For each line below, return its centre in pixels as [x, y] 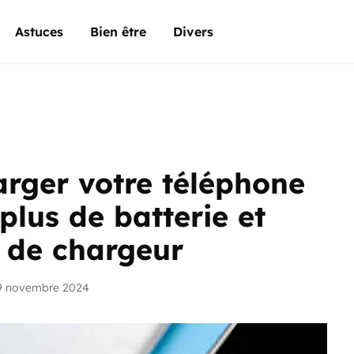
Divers [193, 32]
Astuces [39, 32]
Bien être [118, 32]
